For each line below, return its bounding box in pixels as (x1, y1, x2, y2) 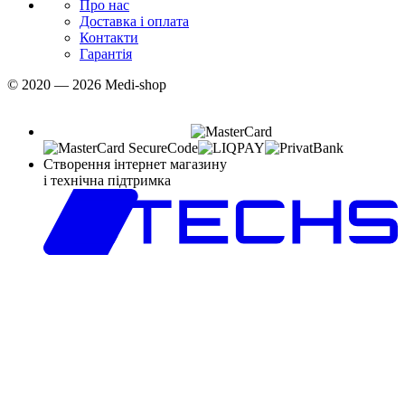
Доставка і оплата (80, 13, 189, 29)
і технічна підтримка (43, 172, 171, 188)
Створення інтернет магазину (43, 155, 227, 172)
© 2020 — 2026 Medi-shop (7, 76, 166, 92)
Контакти (80, 29, 138, 45)
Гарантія (80, 45, 132, 61)
